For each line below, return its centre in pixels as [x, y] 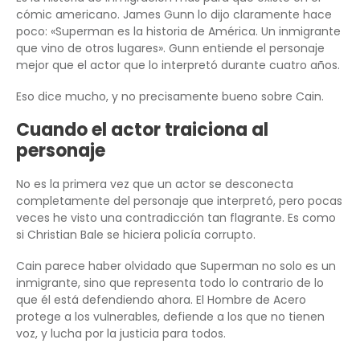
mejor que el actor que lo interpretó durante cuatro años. [178, 65]
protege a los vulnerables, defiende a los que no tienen [170, 317]
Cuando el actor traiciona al [142, 130]
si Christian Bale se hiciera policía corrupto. [136, 235]
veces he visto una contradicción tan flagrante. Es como [176, 218]
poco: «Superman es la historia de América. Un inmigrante [178, 32]
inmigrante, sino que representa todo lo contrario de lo [170, 283]
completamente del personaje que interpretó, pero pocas [179, 201]
